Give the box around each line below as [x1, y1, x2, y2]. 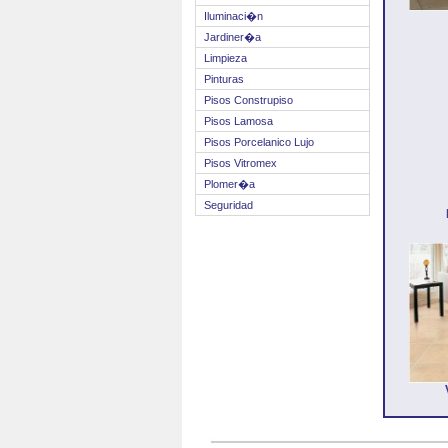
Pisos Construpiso [204, 94, 293, 106]
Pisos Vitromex [204, 157, 277, 169]
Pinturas [204, 73, 244, 85]
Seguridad [204, 199, 253, 211]
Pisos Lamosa [204, 115, 273, 127]
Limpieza [204, 52, 247, 64]
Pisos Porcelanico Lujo [204, 136, 314, 148]
